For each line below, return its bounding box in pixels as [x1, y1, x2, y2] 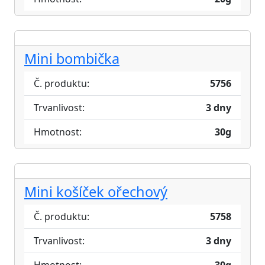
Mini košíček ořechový [24, 182, 167, 201]
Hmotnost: [34, 125, 82, 138]
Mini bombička [24, 49, 119, 68]
